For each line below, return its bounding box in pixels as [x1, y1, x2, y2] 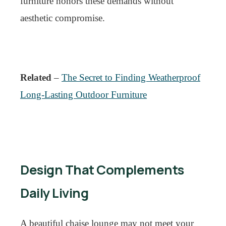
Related [20, 72, 51, 83]
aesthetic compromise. [20, 13, 105, 23]
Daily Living [20, 184, 88, 202]
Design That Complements [20, 161, 184, 179]
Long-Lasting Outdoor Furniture [20, 89, 147, 100]
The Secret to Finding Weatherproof [62, 72, 200, 83]
